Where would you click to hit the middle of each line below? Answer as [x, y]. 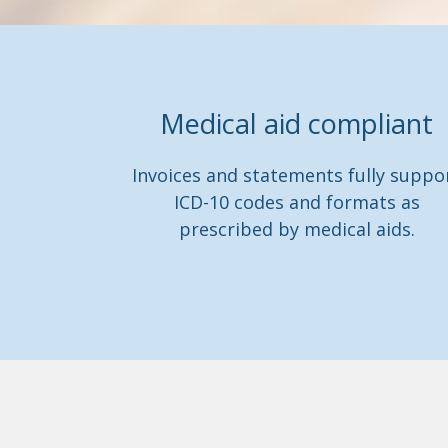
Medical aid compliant [297, 123]
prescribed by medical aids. [296, 229]
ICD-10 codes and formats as [296, 202]
